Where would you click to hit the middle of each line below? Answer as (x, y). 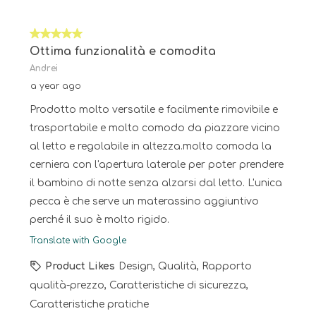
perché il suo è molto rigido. (99, 220)
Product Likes (80, 267)
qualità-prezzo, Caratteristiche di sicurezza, (139, 286)
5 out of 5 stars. (66, 36)
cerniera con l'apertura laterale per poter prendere (157, 165)
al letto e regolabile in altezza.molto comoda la (151, 147)
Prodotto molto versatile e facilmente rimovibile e (154, 110)
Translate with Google (78, 241)
